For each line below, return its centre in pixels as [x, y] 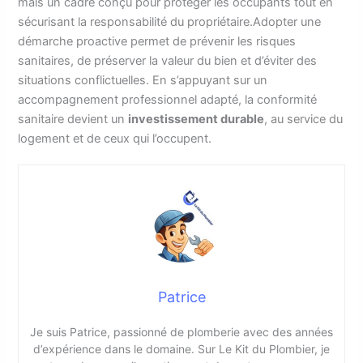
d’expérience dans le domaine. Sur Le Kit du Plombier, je [181, 349]
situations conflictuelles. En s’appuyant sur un [143, 81]
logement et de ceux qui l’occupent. [115, 139]
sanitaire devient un [73, 120]
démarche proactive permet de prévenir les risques [157, 42]
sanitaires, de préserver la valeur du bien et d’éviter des [168, 61]
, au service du [304, 120]
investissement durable [196, 120]
